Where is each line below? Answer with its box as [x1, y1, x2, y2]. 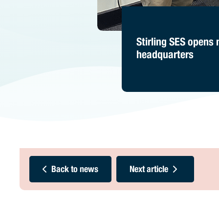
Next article [130, 166, 168, 175]
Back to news [51, 166, 98, 175]
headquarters [136, 50, 194, 61]
